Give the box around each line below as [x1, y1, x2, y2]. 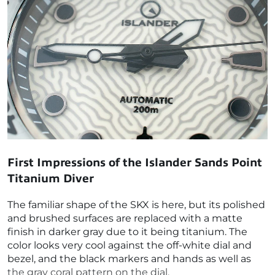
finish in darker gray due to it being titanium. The [7, 225, 247, 238]
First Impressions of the [7, 155, 145, 169]
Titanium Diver [7, 171, 94, 185]
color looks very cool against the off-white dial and [7, 239, 252, 251]
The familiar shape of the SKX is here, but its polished [7, 198, 265, 211]
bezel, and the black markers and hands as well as [7, 252, 251, 265]
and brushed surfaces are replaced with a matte [7, 212, 242, 224]
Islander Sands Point [145, 155, 262, 169]
